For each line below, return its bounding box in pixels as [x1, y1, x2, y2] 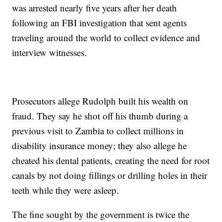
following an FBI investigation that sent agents [12, 16, 187, 29]
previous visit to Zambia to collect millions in [12, 124, 184, 137]
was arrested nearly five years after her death [12, 1, 177, 14]
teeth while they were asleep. [12, 184, 119, 197]
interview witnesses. [12, 46, 87, 59]
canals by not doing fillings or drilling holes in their [12, 169, 208, 182]
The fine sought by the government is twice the [12, 208, 190, 221]
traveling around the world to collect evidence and [12, 31, 201, 44]
